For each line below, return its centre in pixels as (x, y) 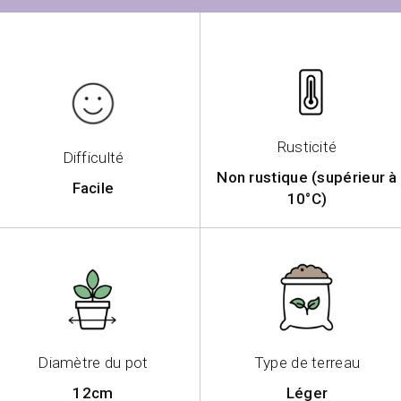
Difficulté (93, 158)
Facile (93, 188)
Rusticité (307, 147)
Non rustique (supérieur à (307, 178)
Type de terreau (307, 363)
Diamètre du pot (93, 363)
